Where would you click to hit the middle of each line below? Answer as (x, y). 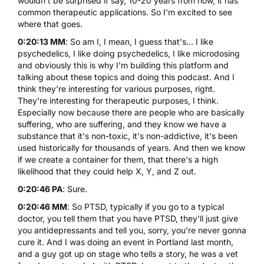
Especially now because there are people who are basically (131, 112)
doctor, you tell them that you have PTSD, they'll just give (128, 218)
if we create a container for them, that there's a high (118, 159)
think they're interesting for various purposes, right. (116, 88)
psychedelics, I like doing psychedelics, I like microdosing (129, 53)
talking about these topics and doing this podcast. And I (126, 77)
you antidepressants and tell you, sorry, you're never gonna (132, 230)
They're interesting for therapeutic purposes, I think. (118, 100)
